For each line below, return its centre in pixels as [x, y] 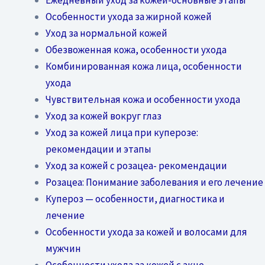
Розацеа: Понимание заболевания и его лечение [154, 182]
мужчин [63, 248]
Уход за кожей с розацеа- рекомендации [136, 165]
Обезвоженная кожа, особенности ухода [136, 49]
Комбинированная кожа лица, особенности [143, 66]
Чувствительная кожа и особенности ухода [143, 99]
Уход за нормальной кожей [106, 33]
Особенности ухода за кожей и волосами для [146, 232]
